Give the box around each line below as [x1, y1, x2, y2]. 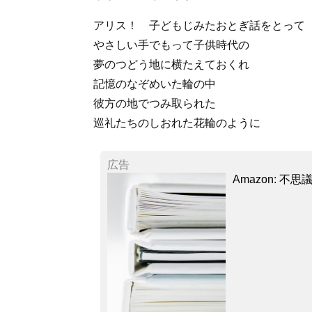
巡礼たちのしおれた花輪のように [93, 116, 261, 129]
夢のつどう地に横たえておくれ [93, 58, 250, 70]
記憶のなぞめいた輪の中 [93, 77, 217, 90]
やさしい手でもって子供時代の [93, 38, 250, 51]
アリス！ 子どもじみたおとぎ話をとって [93, 19, 306, 31]
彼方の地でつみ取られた [93, 97, 217, 109]
